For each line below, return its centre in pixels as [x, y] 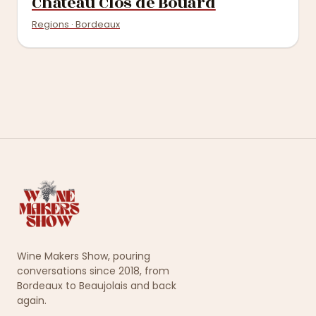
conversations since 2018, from [93, 271]
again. [32, 300]
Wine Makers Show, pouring [84, 256]
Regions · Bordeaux [76, 24]
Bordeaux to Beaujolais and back [97, 286]
